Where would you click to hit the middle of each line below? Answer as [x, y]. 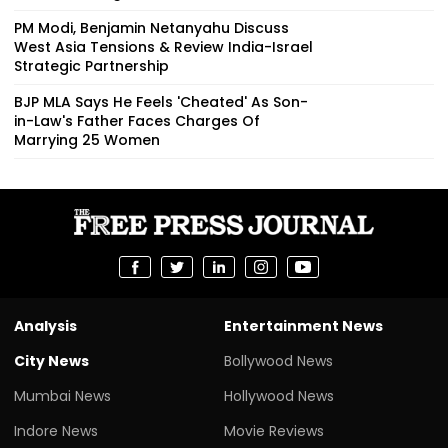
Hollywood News [279, 395]
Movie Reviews [274, 430]
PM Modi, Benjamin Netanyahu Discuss [151, 27]
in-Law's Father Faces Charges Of [137, 120]
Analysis [45, 325]
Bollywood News [278, 360]
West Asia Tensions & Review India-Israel [163, 46]
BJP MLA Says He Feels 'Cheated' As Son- [161, 101]
